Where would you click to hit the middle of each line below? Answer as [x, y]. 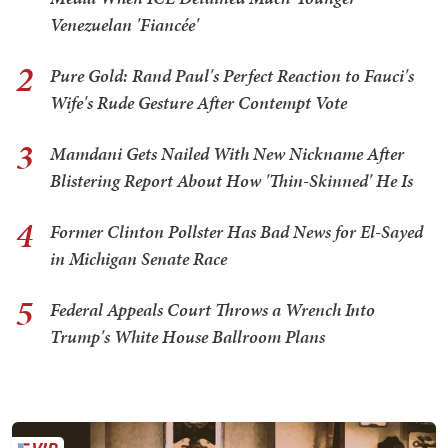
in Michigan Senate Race [138, 258]
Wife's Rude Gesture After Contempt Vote [198, 102]
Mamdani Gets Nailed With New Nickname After [227, 153]
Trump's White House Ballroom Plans [187, 336]
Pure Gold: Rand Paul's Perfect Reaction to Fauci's [232, 75]
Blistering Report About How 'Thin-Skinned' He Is [231, 180]
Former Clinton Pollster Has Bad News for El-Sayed [236, 231]
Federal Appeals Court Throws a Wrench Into [212, 309]
